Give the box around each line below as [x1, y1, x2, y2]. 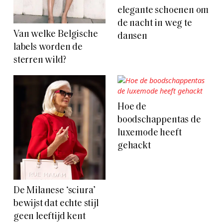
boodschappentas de [117, 115, 201, 125]
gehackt [117, 141, 151, 151]
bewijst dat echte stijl [13, 199, 99, 209]
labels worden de [13, 42, 83, 52]
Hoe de [117, 102, 146, 112]
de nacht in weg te [117, 18, 192, 28]
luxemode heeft [117, 128, 182, 138]
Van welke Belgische [13, 29, 98, 39]
